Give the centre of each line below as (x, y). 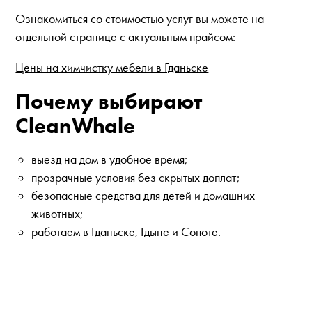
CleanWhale (76, 126)
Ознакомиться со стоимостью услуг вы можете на (140, 19)
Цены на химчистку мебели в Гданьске (112, 68)
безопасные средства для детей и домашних (143, 196)
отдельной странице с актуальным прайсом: (126, 37)
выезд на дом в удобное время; (109, 159)
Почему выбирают (109, 101)
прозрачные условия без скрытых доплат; (135, 178)
